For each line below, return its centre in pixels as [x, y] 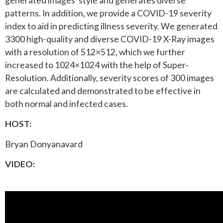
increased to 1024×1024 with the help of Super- [97, 65]
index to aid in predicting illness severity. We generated [111, 26]
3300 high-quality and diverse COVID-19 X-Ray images [110, 39]
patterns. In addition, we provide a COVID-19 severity [108, 13]
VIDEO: [20, 164]
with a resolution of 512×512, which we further [95, 52]
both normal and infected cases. [66, 104]
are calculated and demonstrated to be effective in [103, 91]
